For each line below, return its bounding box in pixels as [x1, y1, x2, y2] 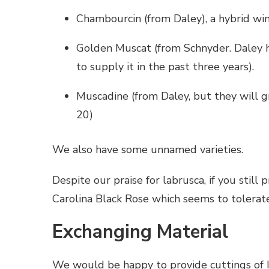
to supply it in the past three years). [76, 59, 254, 74]
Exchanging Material [52, 219, 228, 244]
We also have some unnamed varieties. [52, 142, 243, 157]
